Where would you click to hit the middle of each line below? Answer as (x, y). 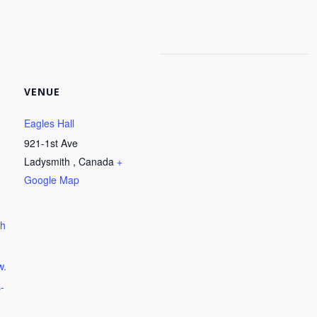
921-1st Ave (51, 143)
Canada (96, 161)
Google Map (52, 180)
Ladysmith (48, 161)
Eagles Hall (49, 123)
